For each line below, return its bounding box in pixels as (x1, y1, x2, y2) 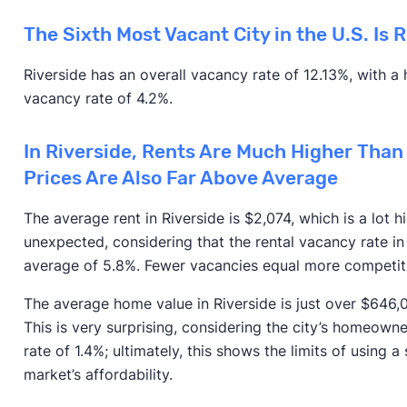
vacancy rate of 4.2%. (23, 88, 177, 107)
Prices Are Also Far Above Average (23, 166, 338, 189)
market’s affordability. (23, 364, 173, 383)
